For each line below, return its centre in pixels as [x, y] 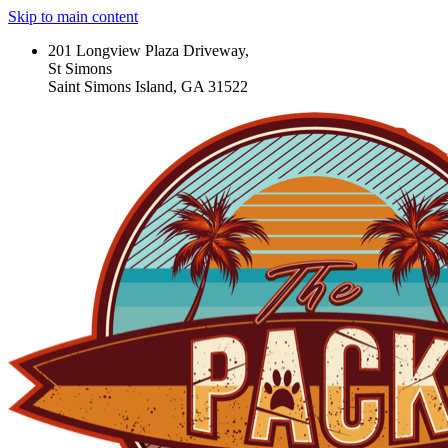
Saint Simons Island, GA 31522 [148, 86]
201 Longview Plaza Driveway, [148, 50]
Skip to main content [73, 16]
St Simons [80, 68]
